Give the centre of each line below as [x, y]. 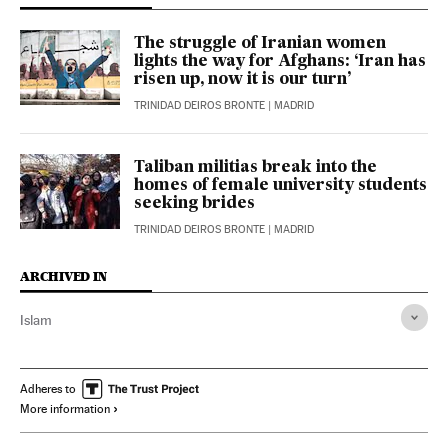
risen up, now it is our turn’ [242, 80]
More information [65, 409]
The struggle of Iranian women [260, 44]
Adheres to [48, 389]
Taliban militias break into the [255, 168]
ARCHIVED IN [63, 276]
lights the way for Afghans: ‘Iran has [280, 62]
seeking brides [194, 204]
